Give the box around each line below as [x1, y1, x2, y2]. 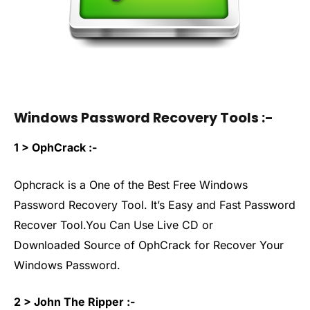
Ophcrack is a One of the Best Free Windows [14, 177, 248, 192]
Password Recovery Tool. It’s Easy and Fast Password [14, 197, 295, 212]
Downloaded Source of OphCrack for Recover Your [14, 237, 284, 252]
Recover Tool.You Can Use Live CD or [14, 217, 213, 232]
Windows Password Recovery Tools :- [14, 108, 273, 127]
